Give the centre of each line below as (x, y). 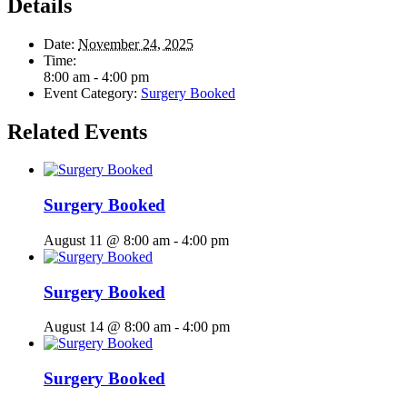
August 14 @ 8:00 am (107, 327)
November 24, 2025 (136, 44)
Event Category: (90, 93)
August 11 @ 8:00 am (107, 240)
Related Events (77, 131)
